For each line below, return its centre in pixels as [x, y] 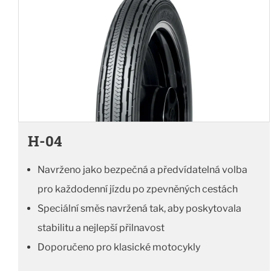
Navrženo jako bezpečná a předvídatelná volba [142, 170]
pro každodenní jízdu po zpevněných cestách [138, 189]
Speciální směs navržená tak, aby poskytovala [139, 209]
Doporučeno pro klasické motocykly [119, 247]
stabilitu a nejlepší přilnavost [101, 228]
